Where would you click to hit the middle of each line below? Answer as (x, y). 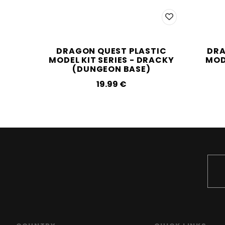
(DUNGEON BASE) (111, 69)
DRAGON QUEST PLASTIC (111, 51)
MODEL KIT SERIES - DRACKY (111, 60)
